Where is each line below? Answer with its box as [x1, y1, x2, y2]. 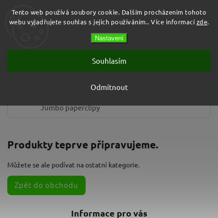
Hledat [43, 49, 68, 57]
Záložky [7, 58, 58, 75]
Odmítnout [90, 82, 128, 91]
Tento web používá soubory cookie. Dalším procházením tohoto [11, 8, 207, 16]
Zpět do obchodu [15, 179, 78, 190]
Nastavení [94, 35, 124, 42]
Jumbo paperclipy [40, 103, 100, 112]
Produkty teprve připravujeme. [7, 138, 158, 151]
